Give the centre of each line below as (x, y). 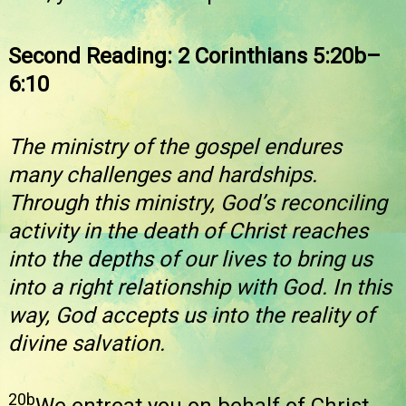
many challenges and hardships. (163, 175)
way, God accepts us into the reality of (191, 316)
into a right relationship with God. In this (200, 288)
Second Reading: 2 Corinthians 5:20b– (194, 56)
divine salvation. (87, 344)
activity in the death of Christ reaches (188, 232)
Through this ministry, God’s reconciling (198, 203)
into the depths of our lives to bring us (190, 260)
